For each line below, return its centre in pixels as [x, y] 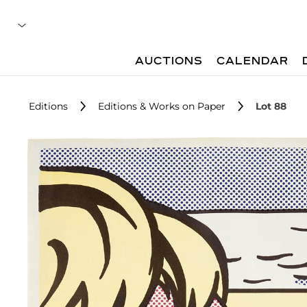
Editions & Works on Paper [162, 106]
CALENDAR [253, 62]
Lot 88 [271, 106]
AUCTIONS [169, 62]
